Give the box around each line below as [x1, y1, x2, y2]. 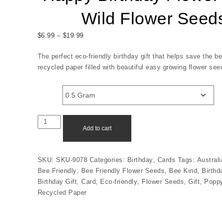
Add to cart [82, 125, 111, 132]
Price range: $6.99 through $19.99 [83, 31, 189, 39]
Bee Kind [169, 167, 198, 174]
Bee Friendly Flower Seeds [81, 167, 165, 174]
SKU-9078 [56, 156, 88, 164]
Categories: [89, 156, 127, 164]
